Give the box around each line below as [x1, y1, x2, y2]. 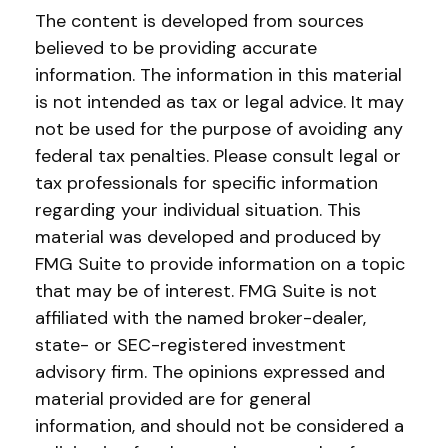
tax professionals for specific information [35, 171, 378, 195]
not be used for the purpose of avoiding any [35, 117, 403, 141]
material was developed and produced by [35, 225, 381, 249]
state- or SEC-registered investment [35, 333, 346, 357]
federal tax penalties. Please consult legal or [35, 144, 401, 168]
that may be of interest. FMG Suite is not [35, 279, 377, 303]
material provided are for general [35, 387, 311, 411]
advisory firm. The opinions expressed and [35, 360, 385, 384]
